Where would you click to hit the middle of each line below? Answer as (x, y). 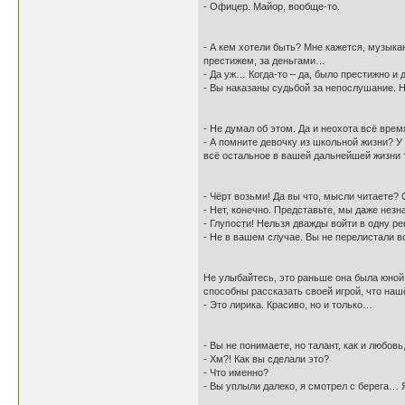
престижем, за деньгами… (264, 61)
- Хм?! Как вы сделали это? (266, 359)
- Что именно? (236, 372)
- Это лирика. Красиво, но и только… (288, 305)
